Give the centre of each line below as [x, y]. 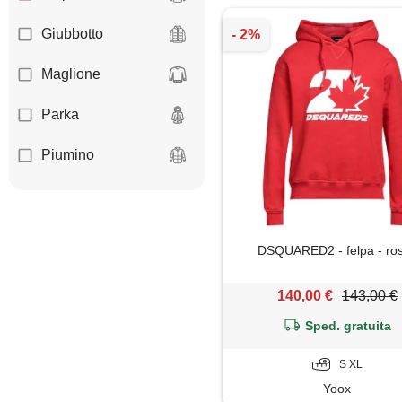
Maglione [71, 74]
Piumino [68, 155]
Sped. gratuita [349, 326]
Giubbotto [72, 34]
